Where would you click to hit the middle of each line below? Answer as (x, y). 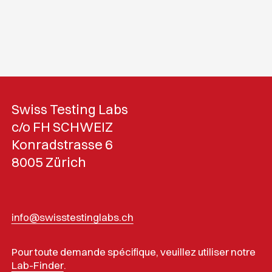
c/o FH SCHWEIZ (62, 127)
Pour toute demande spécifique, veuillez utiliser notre (133, 252)
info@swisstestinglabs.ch (72, 217)
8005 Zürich (49, 162)
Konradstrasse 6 (62, 145)
